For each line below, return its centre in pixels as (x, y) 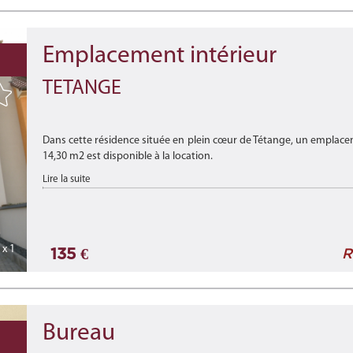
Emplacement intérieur (160, 56)
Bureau (79, 334)
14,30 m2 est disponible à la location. (128, 156)
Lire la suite (67, 179)
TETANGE (82, 89)
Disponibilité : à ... (83, 188)
